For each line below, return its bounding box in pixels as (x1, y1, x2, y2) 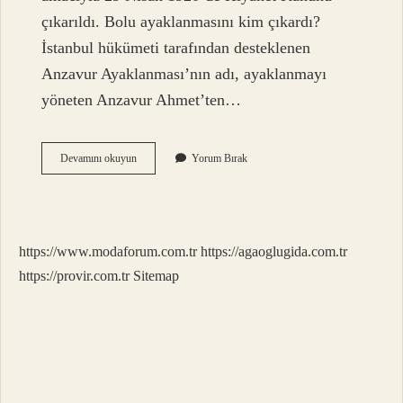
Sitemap (133, 268, 179, 284)
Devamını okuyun (60, 152, 138, 166)
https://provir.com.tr (19, 268, 130, 284)
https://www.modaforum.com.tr (19, 244, 197, 260)
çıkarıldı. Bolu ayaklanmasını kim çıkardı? (41, 13, 321, 31)
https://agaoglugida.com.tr (201, 244, 347, 260)
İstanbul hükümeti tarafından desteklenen (41, 39, 311, 58)
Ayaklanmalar (136, 200, 195, 213)
